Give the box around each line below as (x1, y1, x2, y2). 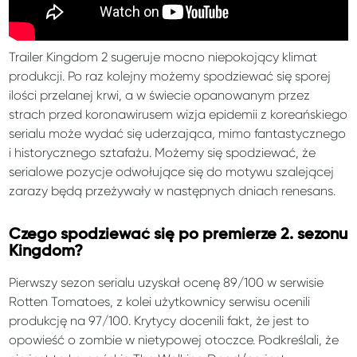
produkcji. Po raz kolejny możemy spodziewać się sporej (9, 68, 331, 84)
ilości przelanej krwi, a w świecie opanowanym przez (9, 87, 311, 103)
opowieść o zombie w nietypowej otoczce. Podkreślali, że (9, 331, 339, 347)
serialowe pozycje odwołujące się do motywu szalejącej (9, 163, 335, 179)
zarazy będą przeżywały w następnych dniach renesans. (9, 182, 336, 198)
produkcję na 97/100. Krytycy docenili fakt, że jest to (9, 312, 310, 328)
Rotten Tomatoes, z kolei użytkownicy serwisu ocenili (9, 293, 311, 309)
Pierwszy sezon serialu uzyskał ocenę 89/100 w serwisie (9, 274, 324, 290)
